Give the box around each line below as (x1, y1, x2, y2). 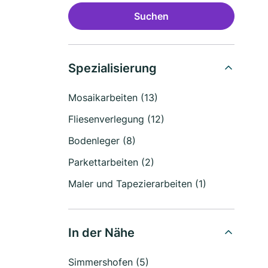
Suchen (134, 10, 169, 22)
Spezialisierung (68, 61, 157, 75)
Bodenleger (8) (68, 135, 136, 147)
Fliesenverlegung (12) (68, 113, 165, 125)
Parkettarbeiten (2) (68, 156, 154, 168)
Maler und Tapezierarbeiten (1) (68, 178, 206, 190)
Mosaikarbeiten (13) (68, 92, 158, 103)
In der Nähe (68, 226, 135, 240)
